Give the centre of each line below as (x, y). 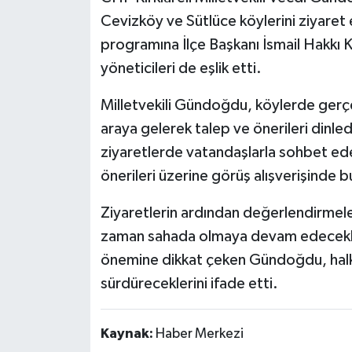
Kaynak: (128, 334)
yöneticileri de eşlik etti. (181, 69)
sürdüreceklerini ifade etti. (189, 284)
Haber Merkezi (199, 334)
